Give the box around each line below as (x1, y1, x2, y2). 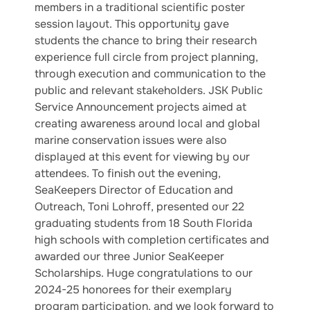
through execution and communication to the (35, 66, 266, 82)
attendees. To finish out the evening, (35, 166, 221, 181)
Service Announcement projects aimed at (35, 100, 246, 115)
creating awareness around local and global (35, 116, 260, 131)
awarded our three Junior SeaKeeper (35, 249, 224, 264)
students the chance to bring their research (35, 33, 257, 48)
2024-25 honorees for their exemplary (35, 282, 232, 298)
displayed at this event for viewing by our (35, 149, 250, 165)
